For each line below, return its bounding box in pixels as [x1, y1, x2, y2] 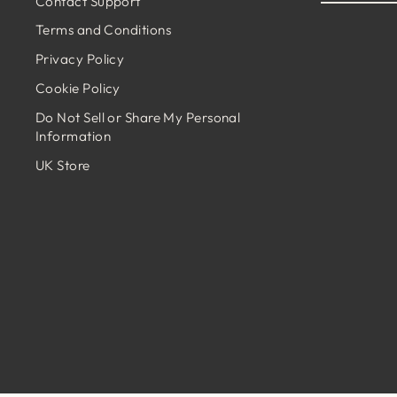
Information [35, 127, 111, 144]
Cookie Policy [35, 80, 121, 97]
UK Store [35, 156, 90, 174]
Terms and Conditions [35, 21, 171, 39]
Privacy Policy [35, 51, 125, 68]
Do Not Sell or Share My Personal [35, 108, 241, 126]
